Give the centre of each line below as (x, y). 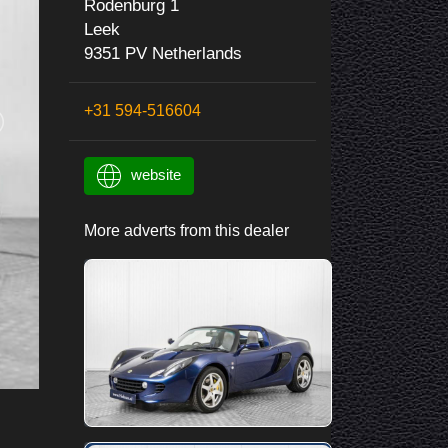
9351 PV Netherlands (162, 53)
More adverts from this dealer (186, 230)
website (155, 174)
